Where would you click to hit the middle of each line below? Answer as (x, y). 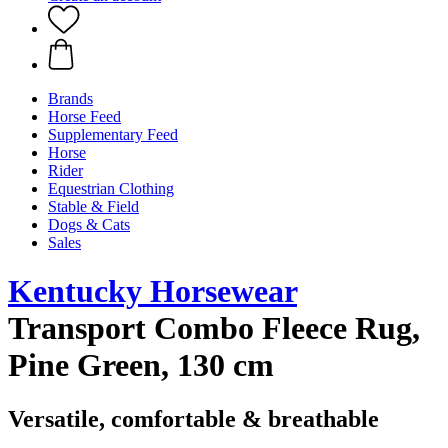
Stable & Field (93, 206)
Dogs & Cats (89, 224)
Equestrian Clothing (111, 188)
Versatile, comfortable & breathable (193, 418)
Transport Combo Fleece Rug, (214, 328)
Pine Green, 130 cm (141, 365)
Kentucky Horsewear (152, 291)
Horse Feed (84, 116)
